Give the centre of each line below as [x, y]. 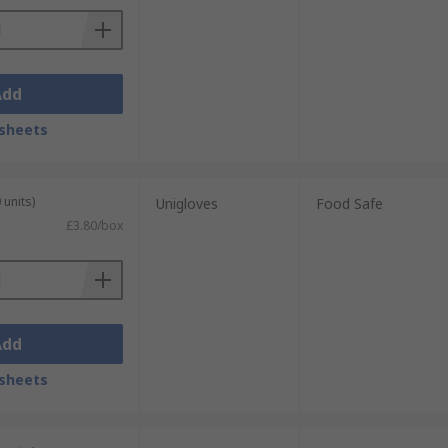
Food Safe [349, 203]
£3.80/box [94, 225]
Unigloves [186, 203]
